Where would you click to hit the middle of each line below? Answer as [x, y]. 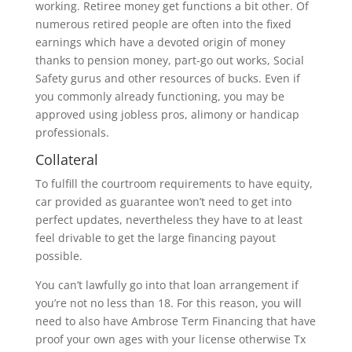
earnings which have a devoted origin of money [160, 42]
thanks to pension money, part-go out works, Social [169, 60]
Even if [280, 78]
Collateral [66, 159]
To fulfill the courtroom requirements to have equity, [174, 183]
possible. [59, 256]
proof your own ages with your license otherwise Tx [170, 339]
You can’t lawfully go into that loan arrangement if [167, 285]
